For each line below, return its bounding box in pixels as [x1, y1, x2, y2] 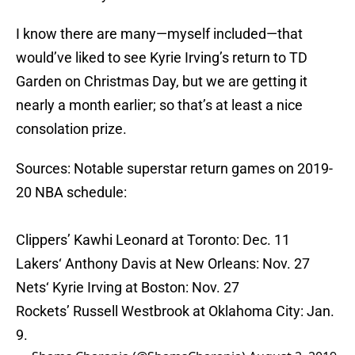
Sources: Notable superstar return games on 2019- [16, 160, 333, 177]
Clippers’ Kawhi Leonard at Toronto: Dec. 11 [16, 231, 290, 249]
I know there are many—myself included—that [16, 25, 303, 43]
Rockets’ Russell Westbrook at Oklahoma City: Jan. [16, 303, 334, 320]
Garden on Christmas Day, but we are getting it [16, 73, 307, 90]
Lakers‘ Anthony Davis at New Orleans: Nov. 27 [16, 255, 310, 273]
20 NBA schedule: [16, 184, 127, 201]
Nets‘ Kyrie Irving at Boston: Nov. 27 [16, 279, 239, 296]
